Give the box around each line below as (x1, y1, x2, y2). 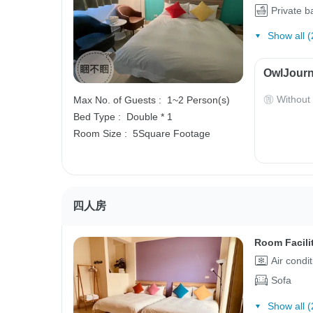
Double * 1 (126, 111, 173, 123)
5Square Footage (133, 128, 210, 140)
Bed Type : (73, 111, 121, 123)
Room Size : (73, 128, 127, 140)
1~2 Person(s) (167, 94, 230, 106)
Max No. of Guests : (73, 94, 161, 106)
